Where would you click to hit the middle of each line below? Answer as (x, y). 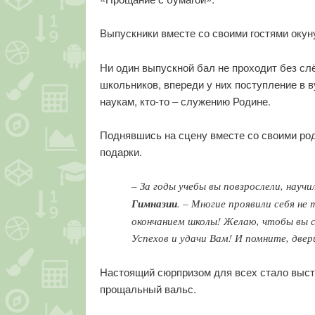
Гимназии (154, 204)
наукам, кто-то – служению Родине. (185, 101)
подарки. (121, 151)
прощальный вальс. (148, 288)
